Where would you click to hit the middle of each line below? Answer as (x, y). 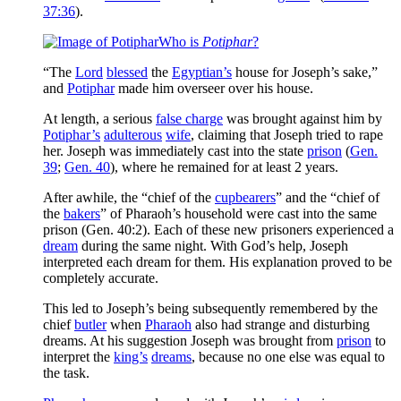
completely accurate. (101, 277)
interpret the (78, 356)
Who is (180, 41)
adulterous (133, 134)
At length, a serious (99, 118)
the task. (66, 372)
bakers (82, 213)
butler (90, 324)
